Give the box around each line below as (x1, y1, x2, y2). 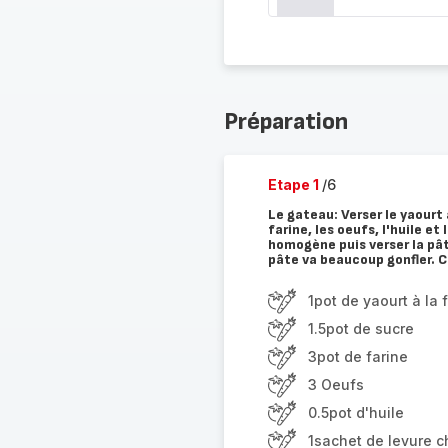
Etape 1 (267, 176, 322, 193)
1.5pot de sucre (307, 320, 414, 337)
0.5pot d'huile (307, 404, 404, 421)
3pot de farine (307, 348, 408, 365)
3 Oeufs (307, 376, 364, 393)
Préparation (223, 107, 348, 136)
